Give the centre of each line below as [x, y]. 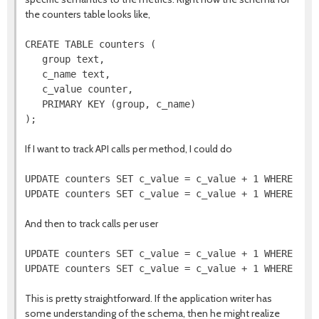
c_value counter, [79, 89]
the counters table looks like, [88, 15]
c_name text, [68, 74]
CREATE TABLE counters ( [90, 45]
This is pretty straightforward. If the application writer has [148, 299]
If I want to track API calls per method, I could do [129, 149]
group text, [65, 59]
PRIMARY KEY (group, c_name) [110, 104]
